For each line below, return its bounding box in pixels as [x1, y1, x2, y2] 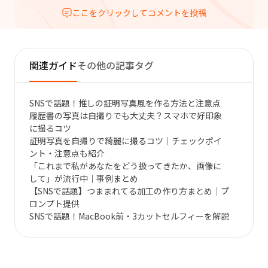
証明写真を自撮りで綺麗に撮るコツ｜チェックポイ [29, 135, 222, 147]
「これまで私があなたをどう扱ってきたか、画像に [29, 160, 221, 172]
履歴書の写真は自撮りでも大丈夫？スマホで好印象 [29, 109, 222, 122]
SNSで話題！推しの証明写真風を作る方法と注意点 [29, 97, 221, 109]
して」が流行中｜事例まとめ [29, 172, 138, 185]
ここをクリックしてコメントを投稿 [72, 7, 206, 19]
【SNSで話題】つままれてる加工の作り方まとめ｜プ [29, 185, 229, 197]
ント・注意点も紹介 [29, 147, 105, 160]
